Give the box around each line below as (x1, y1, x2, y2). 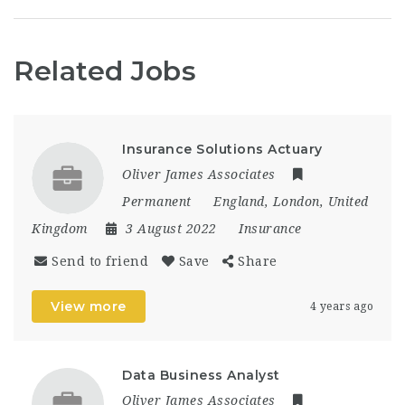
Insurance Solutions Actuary (122, 140, 323, 157)
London (272, 193, 320, 209)
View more (51, 297, 127, 315)
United (327, 193, 369, 209)
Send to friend (52, 253, 148, 268)
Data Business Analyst (122, 366, 280, 383)
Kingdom (32, 221, 89, 236)
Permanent (122, 193, 192, 209)
